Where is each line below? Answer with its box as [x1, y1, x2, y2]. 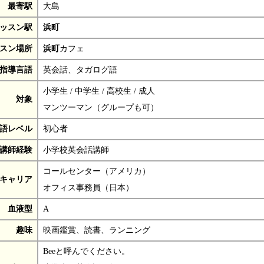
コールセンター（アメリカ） [43, 166, 150, 176]
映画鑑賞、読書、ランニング [43, 225, 150, 235]
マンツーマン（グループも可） [43, 103, 159, 112]
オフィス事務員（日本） [43, 183, 134, 192]
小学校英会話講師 [43, 145, 109, 154]
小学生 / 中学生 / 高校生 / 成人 [43, 86, 155, 95]
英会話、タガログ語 [43, 65, 117, 74]
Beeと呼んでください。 [43, 246, 130, 256]
